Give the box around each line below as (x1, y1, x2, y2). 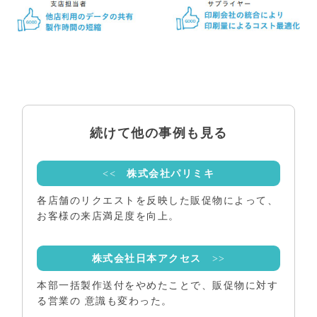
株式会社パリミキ (127, 168, 214, 179)
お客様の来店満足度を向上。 (37, 210, 180, 221)
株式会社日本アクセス (91, 253, 202, 264)
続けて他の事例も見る (89, 125, 228, 140)
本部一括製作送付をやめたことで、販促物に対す (37, 279, 279, 291)
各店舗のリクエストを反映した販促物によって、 (37, 195, 279, 206)
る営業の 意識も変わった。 (37, 295, 173, 306)
